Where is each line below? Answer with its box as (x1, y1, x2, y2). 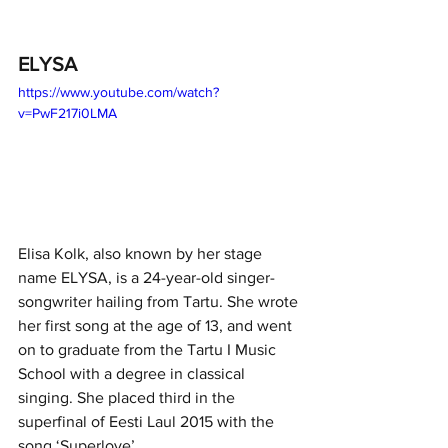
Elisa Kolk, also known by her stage (18, 245, 266, 263)
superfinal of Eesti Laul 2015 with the (18, 413, 278, 431)
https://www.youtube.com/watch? (18, 84, 219, 101)
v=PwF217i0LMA (18, 105, 117, 122)
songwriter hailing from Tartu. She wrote (18, 293, 302, 311)
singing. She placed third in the (18, 389, 239, 407)
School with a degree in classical (18, 365, 249, 383)
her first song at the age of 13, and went (18, 317, 296, 335)
